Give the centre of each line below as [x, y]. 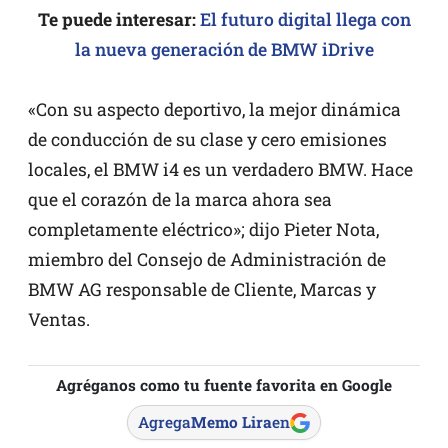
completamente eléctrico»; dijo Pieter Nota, [203, 230]
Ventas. [59, 320]
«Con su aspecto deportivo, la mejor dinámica [214, 110]
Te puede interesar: [116, 20]
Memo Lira [231, 422]
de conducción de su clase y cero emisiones [207, 140]
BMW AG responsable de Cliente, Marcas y [202, 290]
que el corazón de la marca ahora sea [180, 200]
